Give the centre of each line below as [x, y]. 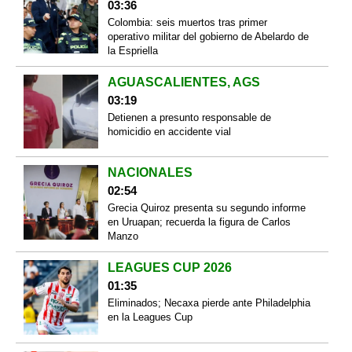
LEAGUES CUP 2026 [169, 268]
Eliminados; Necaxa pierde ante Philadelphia [209, 303]
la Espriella [132, 50]
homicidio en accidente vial [169, 131]
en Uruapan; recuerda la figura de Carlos [199, 222]
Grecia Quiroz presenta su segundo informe [206, 208]
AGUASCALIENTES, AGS [183, 82]
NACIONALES [150, 173]
